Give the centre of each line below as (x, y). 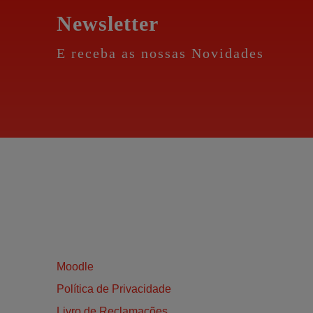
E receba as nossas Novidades (160, 53)
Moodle (75, 267)
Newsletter (107, 24)
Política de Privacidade (114, 289)
